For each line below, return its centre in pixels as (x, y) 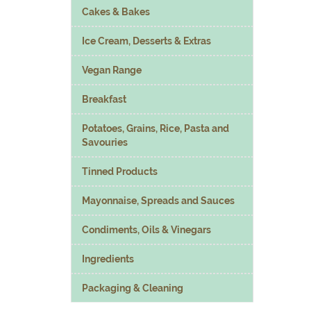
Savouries (105, 142)
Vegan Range (112, 70)
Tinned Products (120, 171)
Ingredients (108, 259)
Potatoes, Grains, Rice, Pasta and (155, 128)
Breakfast (104, 99)
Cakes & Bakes (116, 11)
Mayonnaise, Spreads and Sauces (158, 200)
